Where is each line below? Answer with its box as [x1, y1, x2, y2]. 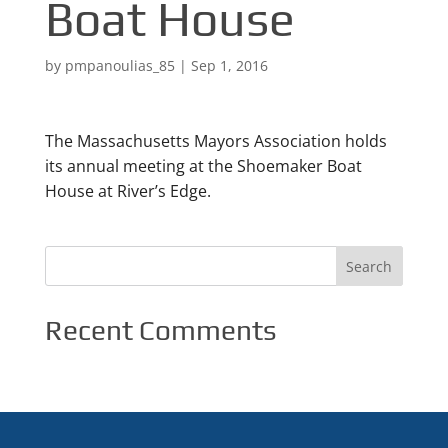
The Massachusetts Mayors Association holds [44, 129, 387, 152]
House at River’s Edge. [44, 179, 211, 202]
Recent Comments [44, 313, 277, 346]
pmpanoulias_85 [64, 55, 175, 75]
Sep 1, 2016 [190, 55, 268, 75]
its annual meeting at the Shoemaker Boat [44, 154, 362, 177]
